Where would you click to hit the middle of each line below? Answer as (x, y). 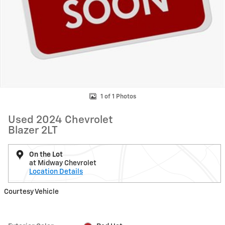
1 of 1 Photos (118, 97)
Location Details (56, 172)
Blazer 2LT (33, 131)
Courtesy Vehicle (31, 192)
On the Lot (46, 155)
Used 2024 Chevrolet (61, 121)
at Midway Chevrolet (63, 163)
